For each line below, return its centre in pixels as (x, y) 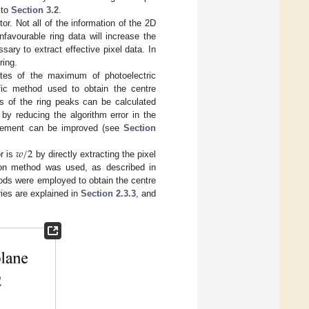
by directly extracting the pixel (94, 154)
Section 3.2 (35, 10)
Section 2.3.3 (108, 194)
